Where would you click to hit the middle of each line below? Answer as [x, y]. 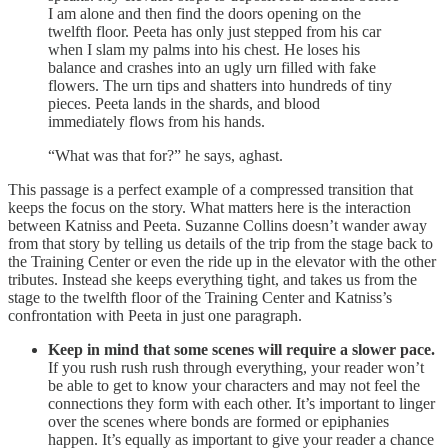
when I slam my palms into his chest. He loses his [204, 49]
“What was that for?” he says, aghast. [165, 155]
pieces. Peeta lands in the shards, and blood [184, 103]
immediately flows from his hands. [156, 121]
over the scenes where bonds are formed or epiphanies [218, 421]
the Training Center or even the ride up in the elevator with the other [222, 261]
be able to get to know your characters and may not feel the [234, 385]
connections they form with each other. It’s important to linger [241, 403]
